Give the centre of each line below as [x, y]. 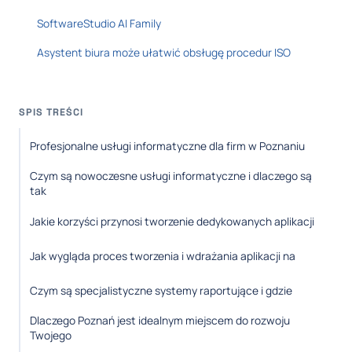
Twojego [51, 335]
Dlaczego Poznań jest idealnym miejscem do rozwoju [160, 321]
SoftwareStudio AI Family [99, 23]
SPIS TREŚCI [51, 113]
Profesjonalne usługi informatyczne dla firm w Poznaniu [167, 145]
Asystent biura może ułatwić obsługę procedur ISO [163, 52]
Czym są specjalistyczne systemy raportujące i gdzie [161, 290]
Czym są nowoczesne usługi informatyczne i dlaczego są [171, 176]
